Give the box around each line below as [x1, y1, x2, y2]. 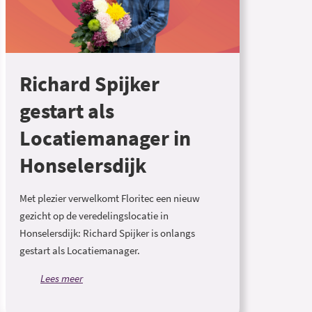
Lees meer [40, 272, 83, 285]
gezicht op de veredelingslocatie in [19, 209, 169, 222]
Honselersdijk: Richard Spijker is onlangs [19, 226, 195, 240]
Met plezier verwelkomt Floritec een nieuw [19, 192, 200, 205]
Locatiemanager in [19, 125, 191, 152]
